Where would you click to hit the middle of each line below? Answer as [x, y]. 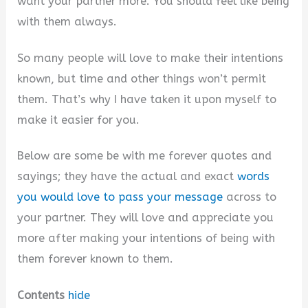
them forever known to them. [96, 259]
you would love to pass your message [120, 197]
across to [250, 197]
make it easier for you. [79, 120]
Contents [41, 295]
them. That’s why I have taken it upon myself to [147, 99]
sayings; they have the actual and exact [128, 177]
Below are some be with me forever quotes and [145, 156]
